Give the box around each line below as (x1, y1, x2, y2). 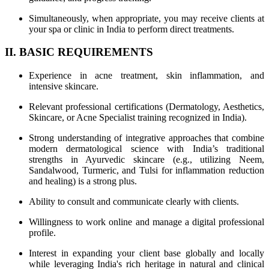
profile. (29, 228, 56, 238)
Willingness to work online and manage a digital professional (29, 217, 264, 228)
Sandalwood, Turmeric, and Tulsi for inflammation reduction (29, 165, 264, 176)
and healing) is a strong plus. (29, 176, 137, 187)
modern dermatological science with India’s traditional (29, 144, 264, 154)
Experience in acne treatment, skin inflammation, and (29, 70, 264, 81)
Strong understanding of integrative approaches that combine (29, 133, 264, 144)
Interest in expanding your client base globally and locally (29, 248, 264, 259)
